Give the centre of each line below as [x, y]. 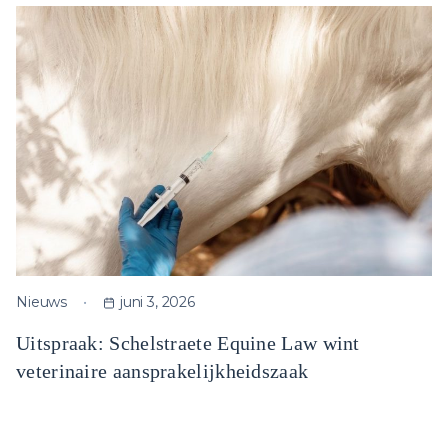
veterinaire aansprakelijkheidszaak [162, 371]
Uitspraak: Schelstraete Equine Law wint [188, 343]
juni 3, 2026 [157, 302]
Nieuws [42, 302]
